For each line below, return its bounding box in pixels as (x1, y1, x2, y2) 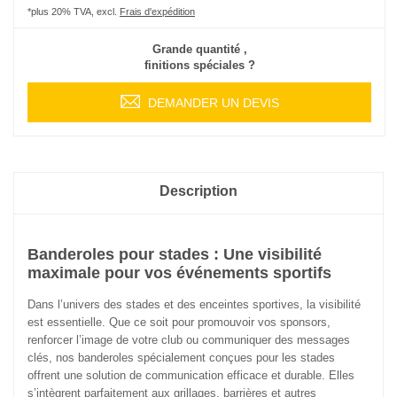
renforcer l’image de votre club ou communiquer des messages (27, 333, 350, 347)
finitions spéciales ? (144, 58, 255, 73)
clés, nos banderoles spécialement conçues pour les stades (27, 351, 335, 365)
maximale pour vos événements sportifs (27, 264, 331, 283)
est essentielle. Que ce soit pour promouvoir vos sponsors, (27, 315, 331, 330)
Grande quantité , (152, 43, 247, 57)
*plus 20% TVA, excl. (27, 6, 120, 18)
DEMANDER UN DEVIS (147, 95, 279, 110)
